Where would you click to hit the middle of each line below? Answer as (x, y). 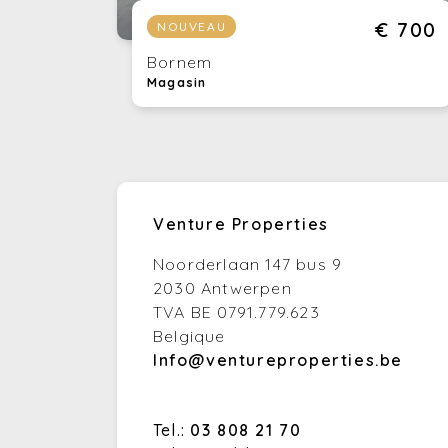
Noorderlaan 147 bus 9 (248, 264)
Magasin (177, 83)
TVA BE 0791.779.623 (236, 312)
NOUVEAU (192, 26)
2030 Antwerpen (222, 288)
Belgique (189, 336)
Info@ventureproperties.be (278, 360)
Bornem (180, 62)
